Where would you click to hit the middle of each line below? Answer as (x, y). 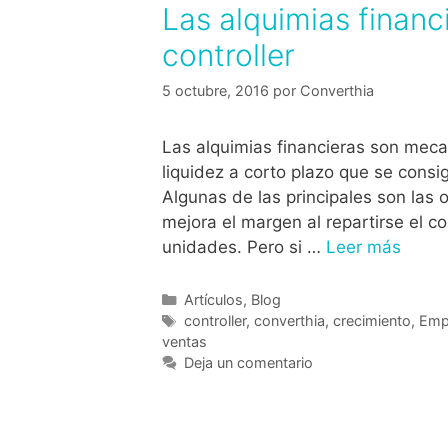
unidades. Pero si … (244, 247)
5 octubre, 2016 (215, 91)
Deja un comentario (248, 363)
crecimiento (371, 321)
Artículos (213, 300)
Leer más (363, 247)
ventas (184, 342)
